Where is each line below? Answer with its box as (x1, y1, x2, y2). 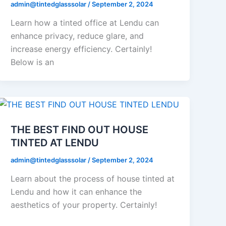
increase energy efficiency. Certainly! (11, 44, 152, 54)
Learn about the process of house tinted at (11, 174, 175, 184)
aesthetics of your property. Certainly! (11, 200, 157, 210)
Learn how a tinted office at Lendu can (11, 18, 159, 28)
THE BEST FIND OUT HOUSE (11, 123, 149, 136)
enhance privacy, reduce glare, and (11, 31, 144, 41)
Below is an (11, 57, 54, 68)
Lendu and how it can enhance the (11, 187, 142, 197)
